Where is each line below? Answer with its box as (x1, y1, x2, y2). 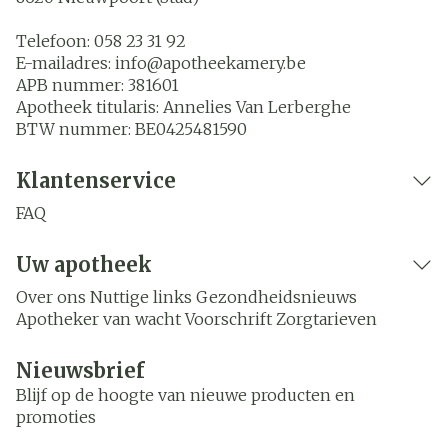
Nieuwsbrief (16, 358, 145, 383)
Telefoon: (16, 31, 94, 51)
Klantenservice (16, 168, 176, 193)
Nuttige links (90, 287, 192, 307)
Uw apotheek (16, 252, 152, 277)
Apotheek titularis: (16, 97, 163, 117)
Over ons (16, 287, 86, 307)
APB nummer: (16, 75, 128, 95)
